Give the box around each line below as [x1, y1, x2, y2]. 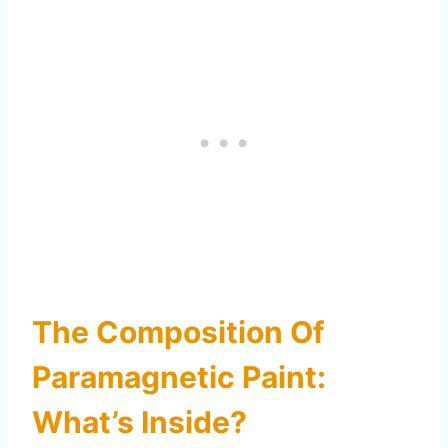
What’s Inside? [32, 403, 247, 440]
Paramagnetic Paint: [32, 358, 326, 395]
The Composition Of [32, 313, 325, 350]
